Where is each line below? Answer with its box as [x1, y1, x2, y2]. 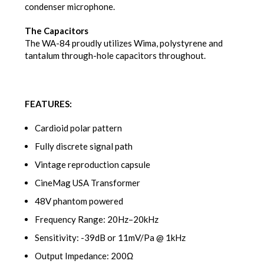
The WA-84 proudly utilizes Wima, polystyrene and [25, 37, 223, 48]
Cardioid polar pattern [35, 122, 122, 133]
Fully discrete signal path [35, 140, 133, 151]
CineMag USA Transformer [35, 177, 140, 188]
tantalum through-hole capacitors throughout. [25, 49, 206, 61]
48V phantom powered [35, 195, 123, 206]
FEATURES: [25, 98, 72, 109]
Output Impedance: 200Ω [35, 250, 133, 261]
